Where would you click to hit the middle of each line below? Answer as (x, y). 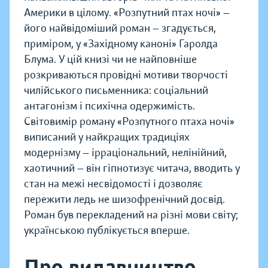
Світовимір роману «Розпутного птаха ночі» (129, 122)
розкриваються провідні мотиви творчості (126, 75)
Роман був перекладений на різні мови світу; (131, 215)
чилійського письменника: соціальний (116, 91)
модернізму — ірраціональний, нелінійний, (125, 153)
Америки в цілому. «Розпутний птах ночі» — (127, 13)
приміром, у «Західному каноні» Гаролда (121, 44)
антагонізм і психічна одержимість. (109, 106)
